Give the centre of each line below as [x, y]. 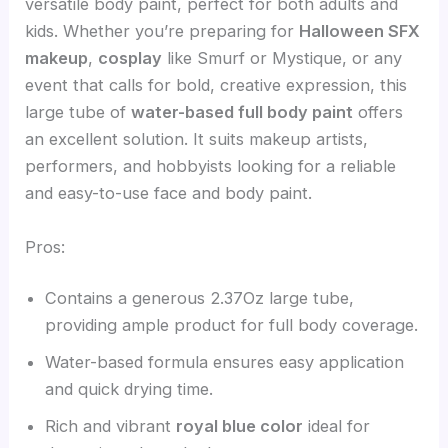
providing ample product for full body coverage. [232, 325]
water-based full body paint [242, 112]
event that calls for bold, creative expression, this [216, 85]
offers [378, 112]
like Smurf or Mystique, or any [282, 58]
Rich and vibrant [111, 426]
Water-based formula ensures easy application [225, 362]
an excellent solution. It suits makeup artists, [197, 139]
